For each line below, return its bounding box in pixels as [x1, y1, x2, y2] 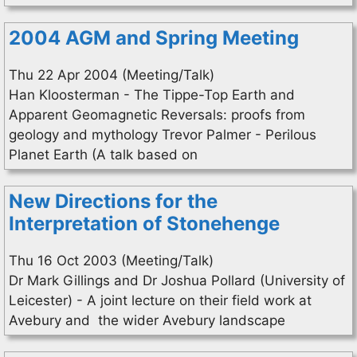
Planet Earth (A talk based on [9, 147, 198, 163]
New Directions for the [9, 190, 218, 213]
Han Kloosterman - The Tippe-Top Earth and [9, 87, 295, 103]
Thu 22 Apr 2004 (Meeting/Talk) [9, 67, 214, 83]
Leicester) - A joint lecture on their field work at [9, 292, 312, 308]
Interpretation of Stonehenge [9, 212, 280, 235]
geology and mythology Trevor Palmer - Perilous [9, 127, 316, 143]
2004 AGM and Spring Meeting [9, 26, 299, 49]
